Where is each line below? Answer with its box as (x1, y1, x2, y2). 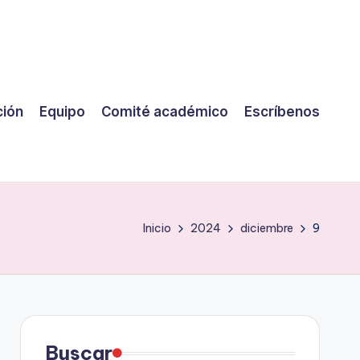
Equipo (39, 103, 85, 120)
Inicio (143, 221, 171, 235)
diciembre (240, 221, 293, 235)
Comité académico (101, 103, 228, 120)
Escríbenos (244, 103, 320, 120)
